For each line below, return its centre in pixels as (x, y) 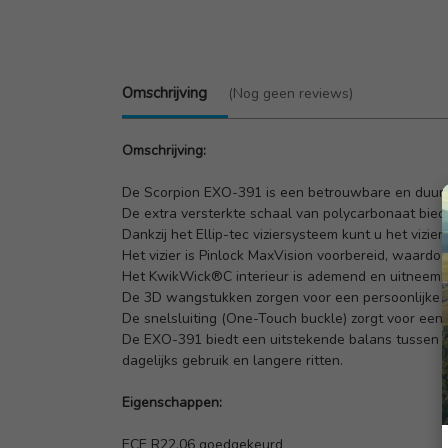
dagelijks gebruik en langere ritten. (232, 360)
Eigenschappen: (172, 402)
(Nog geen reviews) (290, 93)
